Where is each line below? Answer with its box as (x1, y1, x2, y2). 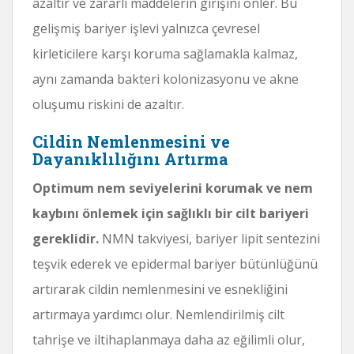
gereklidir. (32, 229, 99, 247)
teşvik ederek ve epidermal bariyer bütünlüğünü (32, 254, 318, 273)
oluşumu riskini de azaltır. (32, 95, 184, 113)
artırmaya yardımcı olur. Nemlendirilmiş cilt (32, 305, 284, 323)
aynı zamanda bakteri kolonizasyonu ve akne (32, 70, 299, 88)
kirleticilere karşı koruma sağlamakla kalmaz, (32, 44, 298, 62)
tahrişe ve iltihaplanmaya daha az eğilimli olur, (32, 330, 305, 348)
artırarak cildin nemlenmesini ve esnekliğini (32, 280, 288, 298)
